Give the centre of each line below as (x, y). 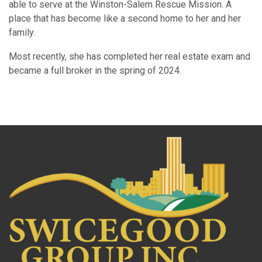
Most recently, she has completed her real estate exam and (130, 56)
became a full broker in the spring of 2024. (95, 70)
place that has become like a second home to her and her (125, 18)
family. (23, 32)
